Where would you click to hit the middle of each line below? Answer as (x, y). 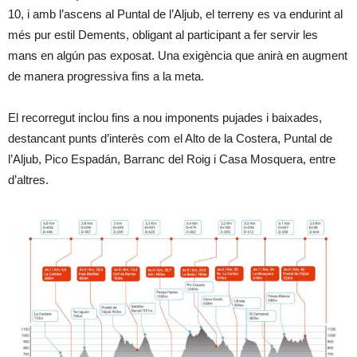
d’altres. (28, 180)
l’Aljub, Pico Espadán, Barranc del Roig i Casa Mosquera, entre (172, 159)
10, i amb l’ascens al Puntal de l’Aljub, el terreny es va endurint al (175, 14)
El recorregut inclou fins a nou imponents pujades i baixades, (165, 118)
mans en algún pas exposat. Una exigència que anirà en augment (178, 56)
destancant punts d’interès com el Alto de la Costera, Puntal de (170, 139)
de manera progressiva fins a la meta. (106, 76)
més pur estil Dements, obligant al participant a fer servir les (163, 35)
